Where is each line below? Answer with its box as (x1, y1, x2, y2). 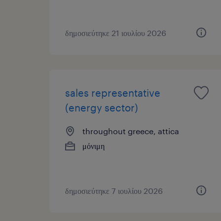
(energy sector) (65, 101, 138, 113)
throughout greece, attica (82, 126, 179, 136)
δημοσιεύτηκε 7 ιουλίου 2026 (65, 185, 163, 195)
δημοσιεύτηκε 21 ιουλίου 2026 (65, 28, 166, 37)
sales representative (65, 86, 160, 99)
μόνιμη (82, 141, 105, 150)
